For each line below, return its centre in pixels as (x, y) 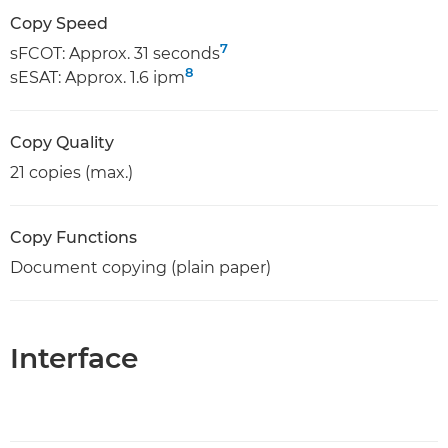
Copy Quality (62, 142)
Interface (74, 357)
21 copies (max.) (71, 172)
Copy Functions (73, 237)
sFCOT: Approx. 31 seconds (115, 53)
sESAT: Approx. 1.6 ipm (97, 77)
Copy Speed (59, 23)
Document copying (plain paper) (140, 267)
